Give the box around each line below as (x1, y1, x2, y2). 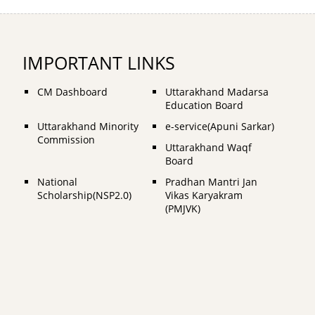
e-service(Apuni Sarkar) (165, 119, 274, 133)
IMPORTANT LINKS (22, 51, 175, 75)
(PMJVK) (165, 201, 200, 215)
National (37, 174, 77, 188)
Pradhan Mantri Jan (165, 174, 257, 188)
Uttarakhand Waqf (165, 140, 252, 154)
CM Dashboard (37, 84, 108, 98)
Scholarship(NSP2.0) (37, 188, 131, 202)
